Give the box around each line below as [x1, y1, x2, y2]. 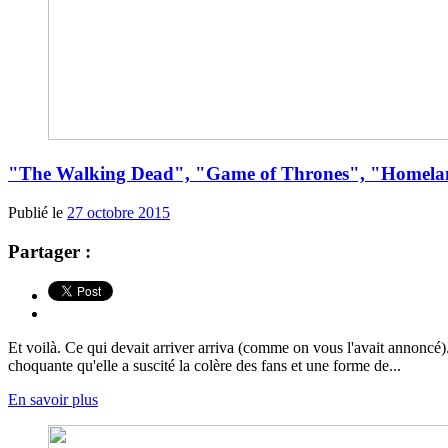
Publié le [8, 203, 67, 221]
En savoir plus [8, 391, 98, 409]
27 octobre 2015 [67, 203, 170, 221]
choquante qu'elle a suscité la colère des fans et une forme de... [8, 357, 401, 375]
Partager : [8, 240, 91, 262]
